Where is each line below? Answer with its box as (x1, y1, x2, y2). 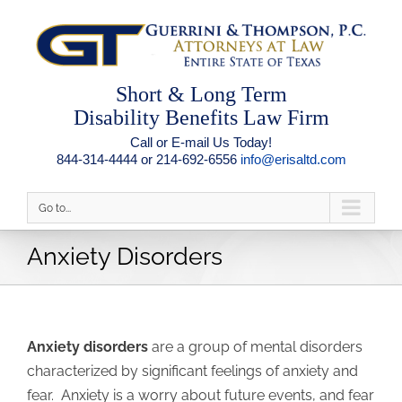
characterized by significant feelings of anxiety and (27, 362, 358, 380)
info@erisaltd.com (240, 151, 346, 167)
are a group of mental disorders (148, 337, 363, 355)
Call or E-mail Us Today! (130, 134, 272, 150)
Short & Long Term (115, 82, 287, 106)
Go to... (39, 201, 71, 214)
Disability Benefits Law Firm (73, 105, 329, 129)
